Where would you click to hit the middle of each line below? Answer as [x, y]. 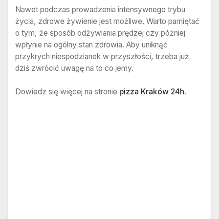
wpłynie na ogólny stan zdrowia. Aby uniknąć [91, 45]
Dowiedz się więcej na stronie [67, 91]
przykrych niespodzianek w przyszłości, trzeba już [102, 57]
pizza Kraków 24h [152, 91]
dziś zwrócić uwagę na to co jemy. [74, 68]
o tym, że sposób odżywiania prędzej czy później [100, 33]
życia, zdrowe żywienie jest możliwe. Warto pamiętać [107, 22]
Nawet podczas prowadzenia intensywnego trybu [100, 10]
